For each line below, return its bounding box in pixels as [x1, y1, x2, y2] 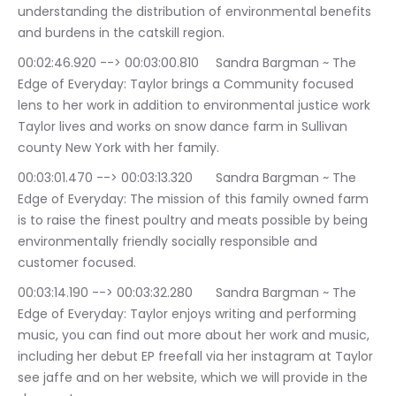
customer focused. [18, 254, 136, 271]
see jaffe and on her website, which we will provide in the [18, 369, 371, 386]
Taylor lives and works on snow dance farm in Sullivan [18, 118, 351, 135]
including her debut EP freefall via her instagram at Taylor [18, 347, 377, 365]
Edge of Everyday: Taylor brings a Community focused [18, 75, 357, 93]
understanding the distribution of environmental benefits [18, 3, 375, 20]
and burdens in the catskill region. [18, 24, 225, 42]
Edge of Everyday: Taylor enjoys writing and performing [18, 305, 360, 323]
